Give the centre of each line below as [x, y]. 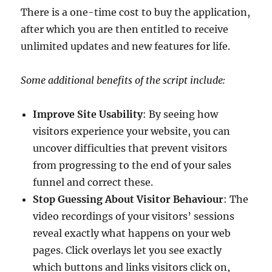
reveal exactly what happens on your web [132, 233]
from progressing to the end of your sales [132, 165]
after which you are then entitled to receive [125, 29]
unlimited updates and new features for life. [126, 46]
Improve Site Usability [88, 114]
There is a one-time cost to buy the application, [136, 12]
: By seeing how [181, 114]
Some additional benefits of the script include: [123, 80]
